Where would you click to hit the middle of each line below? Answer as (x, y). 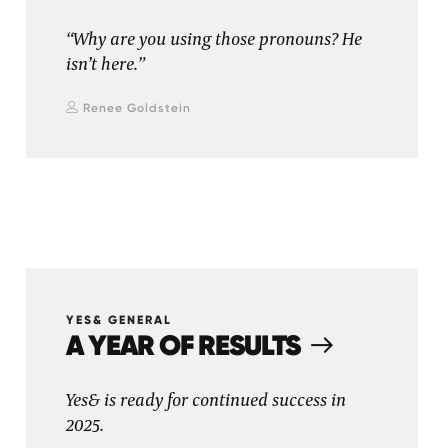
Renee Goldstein (136, 108)
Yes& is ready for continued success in (205, 401)
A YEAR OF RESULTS (182, 345)
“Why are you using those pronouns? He (213, 40)
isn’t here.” (105, 65)
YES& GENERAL (118, 320)
